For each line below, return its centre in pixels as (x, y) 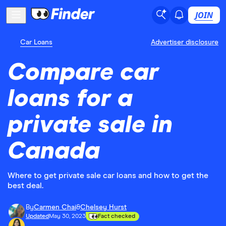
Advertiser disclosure (185, 42)
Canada (54, 151)
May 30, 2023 (67, 216)
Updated (37, 216)
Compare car (83, 73)
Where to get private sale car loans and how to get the (108, 176)
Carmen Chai (55, 207)
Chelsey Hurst (103, 207)
